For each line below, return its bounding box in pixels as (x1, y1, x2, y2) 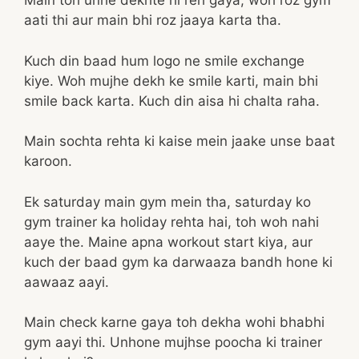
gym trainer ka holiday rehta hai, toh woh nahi (24, 213, 319, 230)
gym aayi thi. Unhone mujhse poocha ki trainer (24, 334, 322, 350)
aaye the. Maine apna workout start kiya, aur (24, 233, 313, 250)
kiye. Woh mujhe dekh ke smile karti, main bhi (24, 72, 318, 89)
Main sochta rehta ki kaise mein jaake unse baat (24, 133, 335, 149)
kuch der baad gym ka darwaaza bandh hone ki (24, 253, 333, 270)
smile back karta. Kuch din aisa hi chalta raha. (24, 92, 320, 109)
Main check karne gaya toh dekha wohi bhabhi (24, 314, 325, 330)
